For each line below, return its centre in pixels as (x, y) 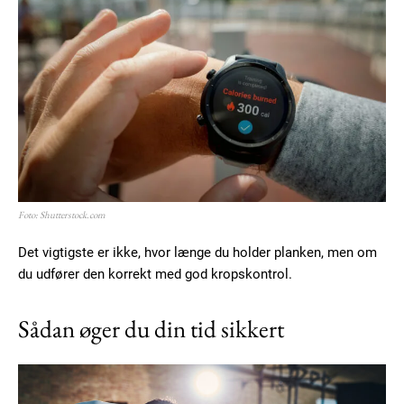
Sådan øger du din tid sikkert (151, 328)
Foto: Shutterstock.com (62, 214)
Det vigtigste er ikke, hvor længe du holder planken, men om (197, 252)
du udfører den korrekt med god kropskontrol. (155, 274)
